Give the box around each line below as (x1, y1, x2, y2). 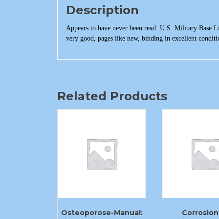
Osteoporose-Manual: (61, 208, 143, 217)
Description (66, 3, 139, 18)
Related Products (57, 89, 167, 104)
